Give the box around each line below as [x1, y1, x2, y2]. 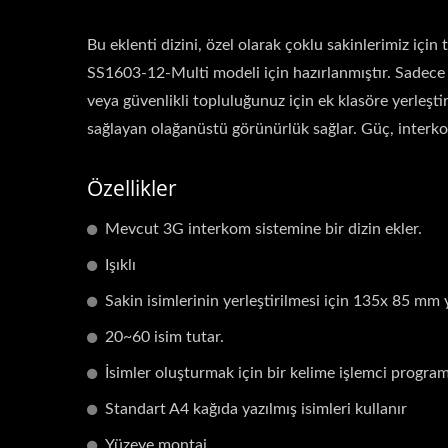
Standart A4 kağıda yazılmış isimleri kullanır [105, 401, 407, 418]
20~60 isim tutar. [105, 329, 224, 346]
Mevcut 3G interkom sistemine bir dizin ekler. [105, 221, 422, 238]
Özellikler [87, 174, 177, 203]
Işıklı [105, 257, 136, 274]
